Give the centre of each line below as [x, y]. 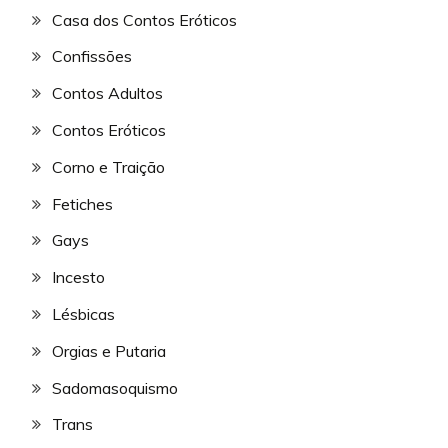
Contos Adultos [107, 93]
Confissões [92, 56]
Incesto [78, 277]
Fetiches [82, 203]
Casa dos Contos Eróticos [144, 19]
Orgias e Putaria [109, 350]
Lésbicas [83, 313]
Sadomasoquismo [115, 387]
